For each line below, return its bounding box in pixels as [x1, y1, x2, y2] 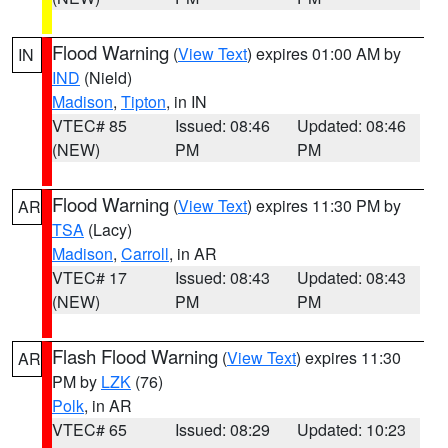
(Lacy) [84, 218, 132, 241]
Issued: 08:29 [174, 418, 270, 441]
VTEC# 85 [52, 114, 127, 137]
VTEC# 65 [52, 418, 127, 441]
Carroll [121, 242, 169, 265]
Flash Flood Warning [52, 343, 218, 369]
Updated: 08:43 [297, 266, 407, 289]
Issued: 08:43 [174, 266, 270, 289]
